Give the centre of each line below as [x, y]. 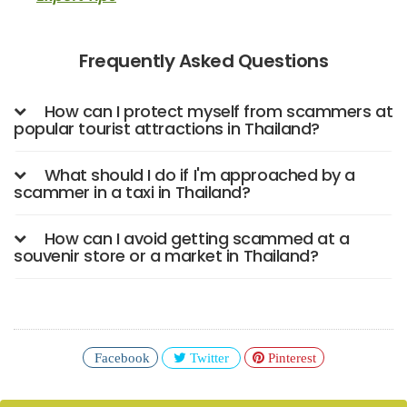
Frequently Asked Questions [203, 61]
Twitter [208, 358]
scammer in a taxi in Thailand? [132, 193]
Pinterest [290, 358]
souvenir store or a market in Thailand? [166, 256]
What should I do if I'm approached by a [200, 175]
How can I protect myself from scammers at [218, 112]
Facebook [120, 358]
